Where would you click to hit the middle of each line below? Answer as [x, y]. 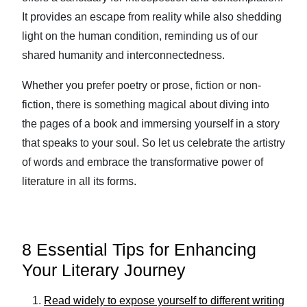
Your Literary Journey [104, 270]
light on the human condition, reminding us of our [140, 36]
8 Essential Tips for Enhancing [139, 249]
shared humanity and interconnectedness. [123, 55]
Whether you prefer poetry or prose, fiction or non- [142, 85]
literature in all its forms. [79, 181]
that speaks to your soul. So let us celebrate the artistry [153, 143]
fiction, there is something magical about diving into [146, 105]
